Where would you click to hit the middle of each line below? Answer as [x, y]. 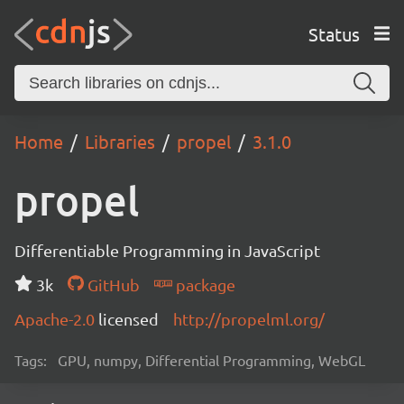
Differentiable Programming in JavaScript [167, 250]
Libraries [120, 141]
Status [334, 33]
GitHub [111, 285]
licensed [129, 319]
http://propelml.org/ [249, 319]
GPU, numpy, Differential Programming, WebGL [211, 360]
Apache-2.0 [56, 319]
